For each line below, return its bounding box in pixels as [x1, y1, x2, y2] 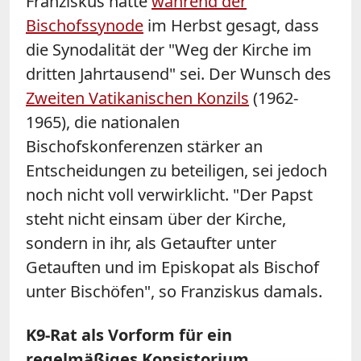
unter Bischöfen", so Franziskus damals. [26, 280, 322, 302]
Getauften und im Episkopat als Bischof [26, 255, 319, 278]
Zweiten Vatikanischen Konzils [26, 86, 249, 109]
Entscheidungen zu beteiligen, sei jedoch [26, 159, 327, 181]
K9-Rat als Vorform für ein [26, 323, 232, 346]
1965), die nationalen [26, 110, 180, 133]
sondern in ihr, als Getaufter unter [26, 231, 276, 254]
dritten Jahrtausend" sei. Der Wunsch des [26, 62, 331, 85]
